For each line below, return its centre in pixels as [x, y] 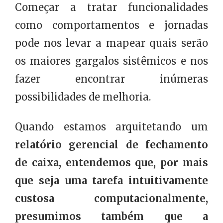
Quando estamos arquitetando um [111, 127]
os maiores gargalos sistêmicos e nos [111, 61]
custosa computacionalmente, [111, 199]
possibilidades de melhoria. [83, 97]
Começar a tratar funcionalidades [111, 7]
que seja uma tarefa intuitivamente [111, 181]
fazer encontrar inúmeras [111, 79]
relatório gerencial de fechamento [111, 145]
